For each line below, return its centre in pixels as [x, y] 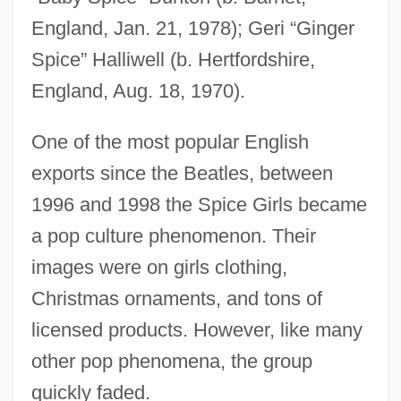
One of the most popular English [170, 142]
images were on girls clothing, [159, 268]
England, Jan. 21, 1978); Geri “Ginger [192, 29]
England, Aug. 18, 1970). [138, 91]
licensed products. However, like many [196, 330]
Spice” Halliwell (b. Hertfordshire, [173, 60]
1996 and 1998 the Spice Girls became [199, 205]
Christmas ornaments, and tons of [176, 299]
